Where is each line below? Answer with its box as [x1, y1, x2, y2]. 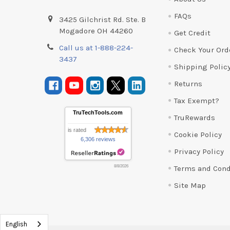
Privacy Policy [174, 146, 224, 156]
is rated [67, 127, 86, 133]
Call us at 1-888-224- [59, 43, 133, 53]
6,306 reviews [80, 136, 116, 143]
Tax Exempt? [174, 95, 219, 105]
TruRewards [174, 112, 215, 122]
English [6, 220, 27, 228]
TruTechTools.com [73, 109, 123, 116]
